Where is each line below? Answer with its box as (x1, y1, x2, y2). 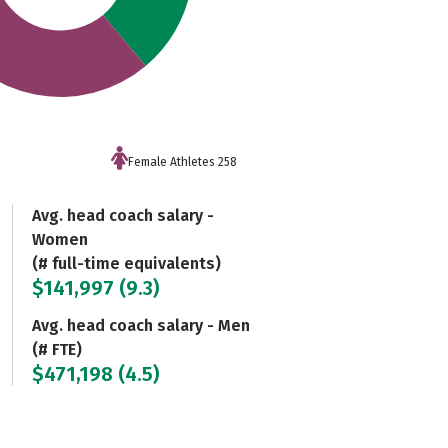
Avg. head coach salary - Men (31, 315, 250, 335)
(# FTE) (31, 339, 82, 359)
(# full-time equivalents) (31, 253, 221, 273)
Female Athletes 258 (127, 154, 237, 169)
